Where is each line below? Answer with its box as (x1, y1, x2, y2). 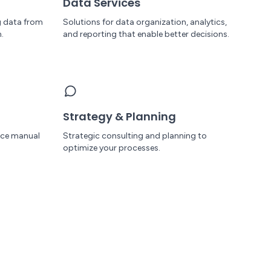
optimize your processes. (63, 143, 160, 153)
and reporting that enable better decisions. (63, 29, 229, 39)
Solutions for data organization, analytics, (63, 17, 227, 27)
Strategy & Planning (63, 109, 176, 124)
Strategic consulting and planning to (63, 131, 207, 141)
